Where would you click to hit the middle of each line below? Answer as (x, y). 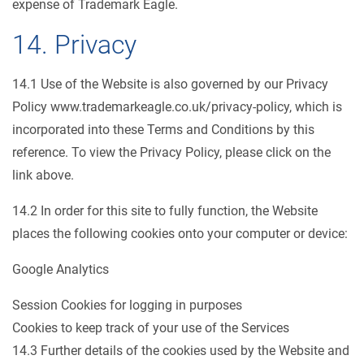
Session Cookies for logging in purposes (127, 305)
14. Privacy (74, 45)
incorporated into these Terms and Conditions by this (163, 130)
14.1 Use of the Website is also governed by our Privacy (170, 84)
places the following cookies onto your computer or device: (180, 234)
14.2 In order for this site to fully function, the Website (165, 211)
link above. (43, 175)
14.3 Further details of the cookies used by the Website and (181, 351)
